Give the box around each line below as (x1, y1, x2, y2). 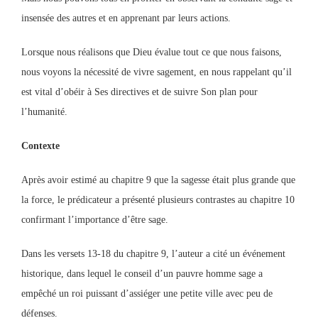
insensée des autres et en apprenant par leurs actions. (21, 13, 231, 23)
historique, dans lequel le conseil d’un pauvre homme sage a (21, 268, 263, 279)
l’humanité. (21, 106, 67, 117)
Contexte (21, 141, 60, 151)
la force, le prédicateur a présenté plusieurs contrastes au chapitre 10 (21, 194, 295, 205)
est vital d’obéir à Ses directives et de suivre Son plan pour (21, 87, 258, 97)
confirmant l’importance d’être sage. (21, 214, 168, 225)
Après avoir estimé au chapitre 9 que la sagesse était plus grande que (21, 175, 295, 185)
